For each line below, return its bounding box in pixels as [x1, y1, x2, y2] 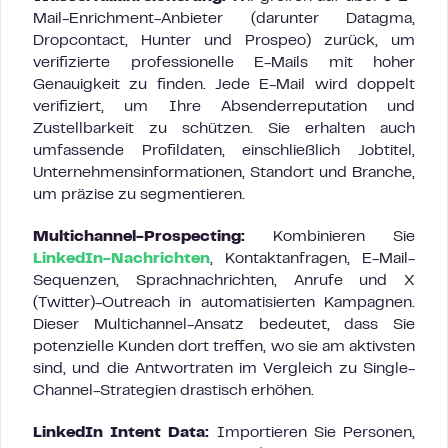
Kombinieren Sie [245, 230, 415, 244]
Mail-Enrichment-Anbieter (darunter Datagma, [33, 12, 415, 26]
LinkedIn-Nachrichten [33, 252, 210, 266]
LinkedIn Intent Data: [33, 426, 210, 440]
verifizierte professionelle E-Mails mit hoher [33, 56, 415, 70]
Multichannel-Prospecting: [33, 230, 245, 244]
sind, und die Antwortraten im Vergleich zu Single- [33, 362, 415, 376]
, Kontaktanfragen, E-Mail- [210, 252, 415, 266]
